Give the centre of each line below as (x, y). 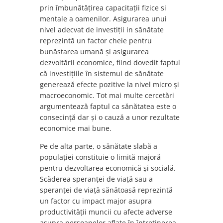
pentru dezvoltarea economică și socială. (108, 168)
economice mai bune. (76, 128)
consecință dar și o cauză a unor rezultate (110, 117)
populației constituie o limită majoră (100, 157)
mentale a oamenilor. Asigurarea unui (103, 19)
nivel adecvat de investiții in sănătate (102, 30)
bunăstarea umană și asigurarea (94, 52)
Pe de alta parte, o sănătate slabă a (99, 146)
